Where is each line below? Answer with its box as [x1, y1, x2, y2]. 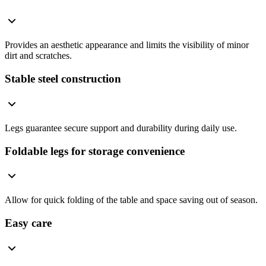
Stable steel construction [5, 72, 121, 85]
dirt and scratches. [5, 50, 72, 61]
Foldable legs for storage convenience [5, 144, 185, 157]
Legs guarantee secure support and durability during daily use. [5, 122, 237, 133]
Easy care [5, 217, 52, 230]
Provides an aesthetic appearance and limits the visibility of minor [5, 40, 249, 50]
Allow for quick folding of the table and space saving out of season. [5, 195, 258, 205]
